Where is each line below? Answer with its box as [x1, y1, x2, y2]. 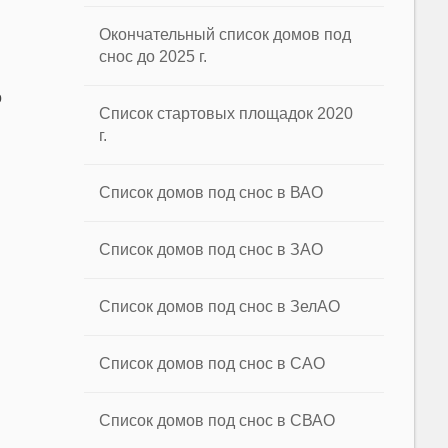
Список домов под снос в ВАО [99, 184, 324, 201]
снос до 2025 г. [99, 48, 208, 65]
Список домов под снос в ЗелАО [99, 298, 341, 315]
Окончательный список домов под [99, 26, 352, 43]
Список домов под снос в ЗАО [99, 241, 324, 258]
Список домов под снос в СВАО [99, 412, 336, 429]
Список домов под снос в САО [99, 355, 326, 372]
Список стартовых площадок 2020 [99, 105, 354, 122]
